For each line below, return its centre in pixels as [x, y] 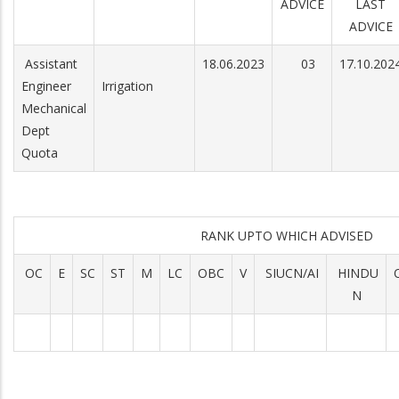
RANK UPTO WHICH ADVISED [290, 236]
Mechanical [54, 108]
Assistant [49, 64]
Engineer [46, 86]
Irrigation [127, 86]
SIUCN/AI [290, 273]
